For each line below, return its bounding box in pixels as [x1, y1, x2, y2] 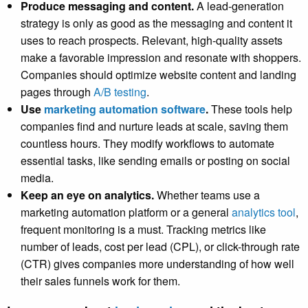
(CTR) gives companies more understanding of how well [21, 256, 294, 272]
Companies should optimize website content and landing [21, 67, 296, 83]
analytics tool [232, 204, 296, 221]
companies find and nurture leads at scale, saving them [21, 118, 288, 135]
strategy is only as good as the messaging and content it [21, 15, 292, 32]
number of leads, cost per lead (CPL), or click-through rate [21, 239, 300, 255]
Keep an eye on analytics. [21, 187, 157, 203]
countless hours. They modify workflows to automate [21, 135, 274, 152]
